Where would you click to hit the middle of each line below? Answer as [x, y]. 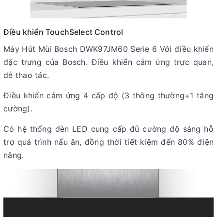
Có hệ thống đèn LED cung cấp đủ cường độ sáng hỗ [108, 129]
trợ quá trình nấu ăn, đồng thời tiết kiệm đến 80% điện [108, 142]
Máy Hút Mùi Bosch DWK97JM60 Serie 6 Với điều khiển [108, 49]
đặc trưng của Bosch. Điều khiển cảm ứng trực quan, [108, 62]
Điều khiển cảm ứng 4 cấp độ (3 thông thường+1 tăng [108, 96]
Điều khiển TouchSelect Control [63, 32]
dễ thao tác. [26, 75]
